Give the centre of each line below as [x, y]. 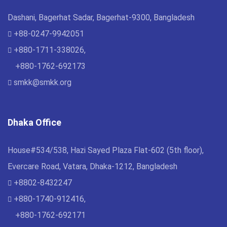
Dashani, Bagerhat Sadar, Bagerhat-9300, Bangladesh [101, 17]
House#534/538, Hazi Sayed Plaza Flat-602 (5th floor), [106, 150]
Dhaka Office [34, 122]
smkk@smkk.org [42, 82]
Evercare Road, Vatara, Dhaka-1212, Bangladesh [92, 166]
